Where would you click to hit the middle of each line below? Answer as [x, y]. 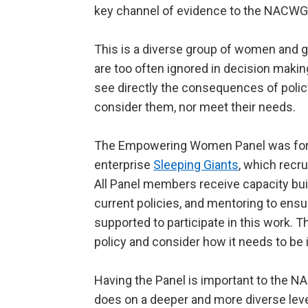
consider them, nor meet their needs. [195, 107]
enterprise [124, 165]
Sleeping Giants [196, 165]
